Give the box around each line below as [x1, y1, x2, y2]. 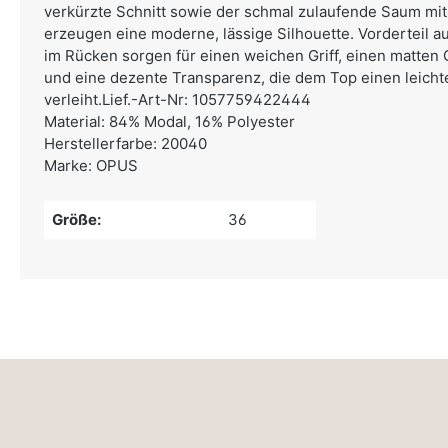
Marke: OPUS [44, 156, 138, 175]
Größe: [52, 210, 101, 229]
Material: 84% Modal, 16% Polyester [44, 112, 295, 131]
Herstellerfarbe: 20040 [44, 134, 207, 153]
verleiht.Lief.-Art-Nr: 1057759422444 [44, 90, 311, 109]
